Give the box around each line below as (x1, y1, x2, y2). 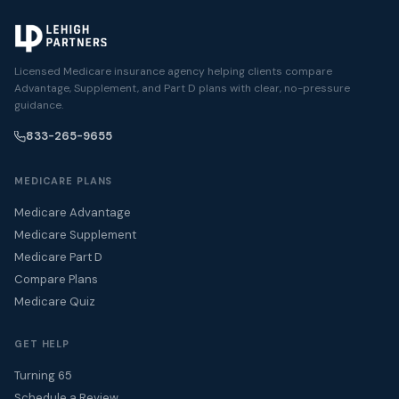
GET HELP (14, 337, 70, 350)
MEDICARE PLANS (14, 174, 113, 187)
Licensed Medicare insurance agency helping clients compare (14, 63, 332, 78)
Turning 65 (14, 367, 72, 383)
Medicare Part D (14, 248, 102, 265)
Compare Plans (14, 271, 98, 287)
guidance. (14, 97, 63, 112)
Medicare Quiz (14, 293, 95, 309)
